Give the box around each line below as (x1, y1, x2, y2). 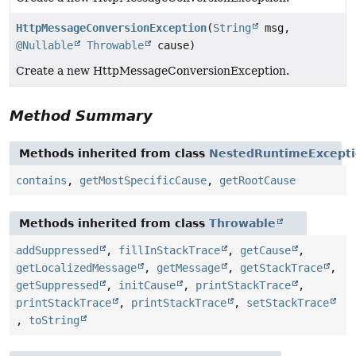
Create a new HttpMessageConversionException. (16, 64, 289, 78)
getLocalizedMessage (16, 261, 137, 275)
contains (16, 174, 67, 188)
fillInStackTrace (118, 244, 220, 257)
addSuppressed (16, 244, 99, 257)
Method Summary (10, 107, 153, 125)
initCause (118, 279, 176, 292)
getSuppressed (16, 279, 99, 292)
